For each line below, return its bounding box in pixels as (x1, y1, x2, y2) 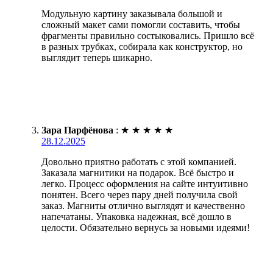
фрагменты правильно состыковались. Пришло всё (41, 30, 254, 41)
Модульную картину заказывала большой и (41, 8, 222, 19)
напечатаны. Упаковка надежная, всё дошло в (41, 211, 232, 222)
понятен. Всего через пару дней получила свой (41, 189, 238, 200)
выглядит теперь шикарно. (41, 52, 152, 63)
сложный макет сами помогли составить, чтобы (41, 19, 240, 30)
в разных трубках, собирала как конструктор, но (41, 41, 243, 52)
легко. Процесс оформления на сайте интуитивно (41, 178, 248, 189)
